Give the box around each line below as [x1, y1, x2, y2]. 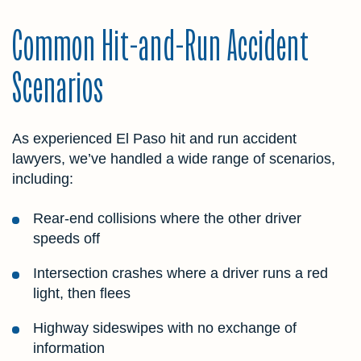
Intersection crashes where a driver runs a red [33, 264, 328, 281]
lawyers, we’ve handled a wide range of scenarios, [12, 150, 335, 167]
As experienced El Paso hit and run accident [12, 130, 297, 147]
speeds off [33, 230, 100, 247]
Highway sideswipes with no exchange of [33, 319, 297, 336]
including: [12, 170, 73, 187]
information [33, 339, 105, 356]
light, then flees [33, 284, 131, 301]
